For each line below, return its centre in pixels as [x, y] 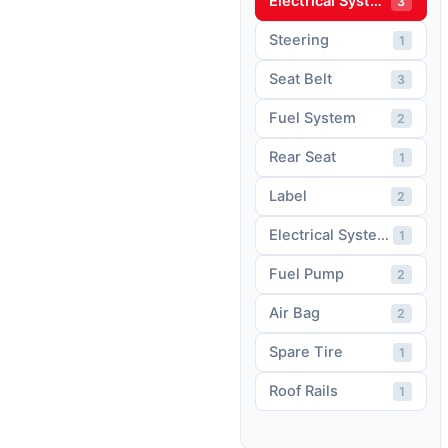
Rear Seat [302, 157]
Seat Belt [300, 79]
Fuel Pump [306, 274]
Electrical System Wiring [354, 235]
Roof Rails [303, 391]
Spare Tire [306, 352]
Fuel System [312, 118]
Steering [299, 40]
